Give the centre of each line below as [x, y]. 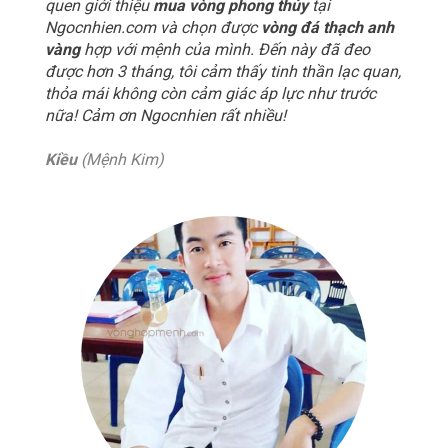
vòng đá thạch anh [327, 28]
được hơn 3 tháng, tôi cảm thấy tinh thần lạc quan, [223, 72]
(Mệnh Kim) [120, 160]
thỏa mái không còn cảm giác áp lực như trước [210, 94]
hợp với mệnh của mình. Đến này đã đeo [225, 50]
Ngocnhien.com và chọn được [153, 28]
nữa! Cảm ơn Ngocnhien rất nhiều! [165, 116]
